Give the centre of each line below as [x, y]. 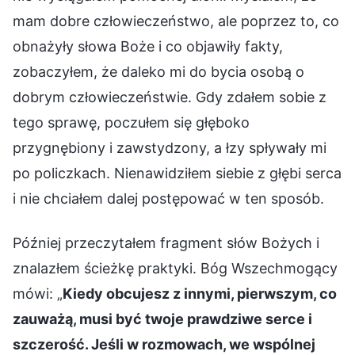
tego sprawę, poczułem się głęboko [131, 122]
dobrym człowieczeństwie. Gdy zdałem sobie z [170, 97]
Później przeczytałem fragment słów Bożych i [166, 242]
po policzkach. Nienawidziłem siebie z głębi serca [177, 173]
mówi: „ [38, 293]
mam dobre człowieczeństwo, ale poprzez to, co [176, 21]
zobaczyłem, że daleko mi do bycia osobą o [158, 71]
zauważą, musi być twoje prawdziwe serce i [162, 319]
